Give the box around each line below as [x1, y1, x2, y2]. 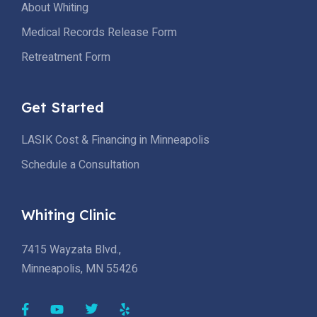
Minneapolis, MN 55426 [21, 260, 138, 277]
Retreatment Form [21, 48, 110, 66]
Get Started [21, 98, 104, 116]
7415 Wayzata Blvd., [21, 241, 121, 258]
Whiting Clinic [21, 205, 116, 224]
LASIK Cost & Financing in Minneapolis [21, 131, 209, 149]
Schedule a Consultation [21, 156, 139, 173]
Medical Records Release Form [21, 23, 177, 41]
